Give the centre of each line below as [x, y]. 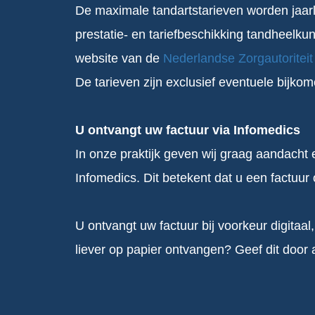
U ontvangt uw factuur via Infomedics [188, 130]
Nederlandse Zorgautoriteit [238, 58]
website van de [119, 58]
